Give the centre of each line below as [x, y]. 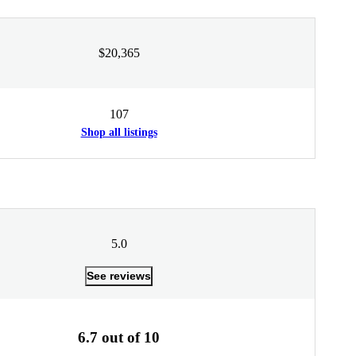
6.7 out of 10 [119, 337]
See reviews [119, 275]
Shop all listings [119, 132]
